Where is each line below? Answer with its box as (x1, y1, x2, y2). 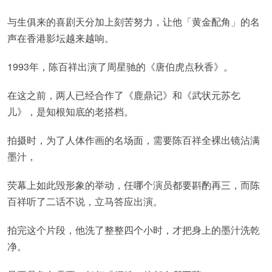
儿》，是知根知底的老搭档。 (7, 104, 134, 118)
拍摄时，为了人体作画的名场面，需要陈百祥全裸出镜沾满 (7, 133, 260, 147)
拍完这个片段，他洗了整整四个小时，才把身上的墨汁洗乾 (7, 223, 260, 237)
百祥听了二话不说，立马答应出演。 (7, 194, 163, 208)
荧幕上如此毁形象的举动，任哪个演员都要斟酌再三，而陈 (7, 178, 260, 192)
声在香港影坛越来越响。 (7, 31, 114, 45)
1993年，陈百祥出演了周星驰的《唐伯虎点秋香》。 (7, 59, 233, 73)
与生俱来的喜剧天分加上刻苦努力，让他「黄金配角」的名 (7, 15, 260, 29)
